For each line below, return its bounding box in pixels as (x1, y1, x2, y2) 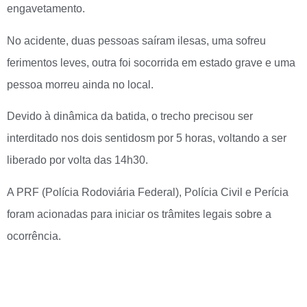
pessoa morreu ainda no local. (7, 78, 156, 90)
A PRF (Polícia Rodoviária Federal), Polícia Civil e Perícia (7, 186, 288, 198)
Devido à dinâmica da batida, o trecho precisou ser (7, 110, 253, 123)
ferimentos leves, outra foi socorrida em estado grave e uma (7, 56, 295, 69)
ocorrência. (7, 230, 64, 242)
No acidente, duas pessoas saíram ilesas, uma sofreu (7, 34, 266, 47)
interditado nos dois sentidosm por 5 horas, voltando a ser (7, 132, 286, 145)
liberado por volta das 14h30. (7, 154, 148, 167)
